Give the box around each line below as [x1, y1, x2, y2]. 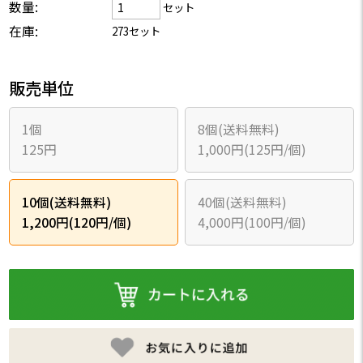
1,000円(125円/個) [197, 140, 306, 160]
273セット [112, 22, 161, 39]
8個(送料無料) [197, 120, 280, 139]
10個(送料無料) [21, 192, 111, 211]
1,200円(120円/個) [21, 212, 131, 232]
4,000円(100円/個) [197, 212, 306, 232]
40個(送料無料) [197, 192, 287, 211]
